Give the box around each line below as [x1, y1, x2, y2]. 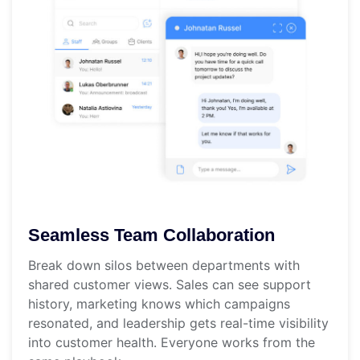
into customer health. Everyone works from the [28, 333, 315, 350]
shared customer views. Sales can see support [28, 276, 311, 292]
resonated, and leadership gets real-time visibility [28, 314, 329, 331]
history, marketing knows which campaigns [28, 295, 290, 312]
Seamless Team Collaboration [28, 224, 275, 245]
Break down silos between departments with [28, 256, 300, 273]
